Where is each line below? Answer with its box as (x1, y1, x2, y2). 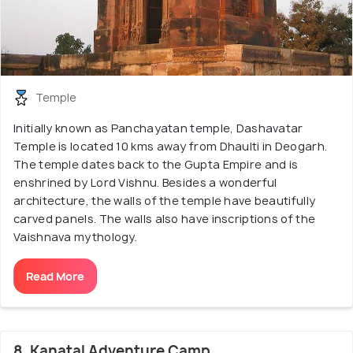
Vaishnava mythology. (13, 229, 138, 245)
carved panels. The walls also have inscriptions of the (13, 211, 316, 227)
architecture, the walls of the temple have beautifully (13, 193, 316, 209)
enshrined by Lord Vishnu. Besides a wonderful (13, 175, 277, 191)
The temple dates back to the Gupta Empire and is (13, 157, 299, 173)
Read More (26, 269, 84, 284)
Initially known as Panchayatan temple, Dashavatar (13, 121, 303, 136)
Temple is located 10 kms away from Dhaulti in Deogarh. (13, 139, 328, 154)
